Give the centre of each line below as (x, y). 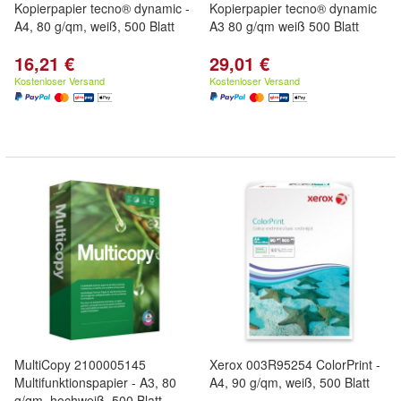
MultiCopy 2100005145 (80, 364)
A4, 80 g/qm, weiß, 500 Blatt (94, 26)
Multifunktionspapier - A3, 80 (95, 382)
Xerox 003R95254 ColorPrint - (295, 364)
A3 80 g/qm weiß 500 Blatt (284, 26)
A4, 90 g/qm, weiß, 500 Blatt (290, 382)
